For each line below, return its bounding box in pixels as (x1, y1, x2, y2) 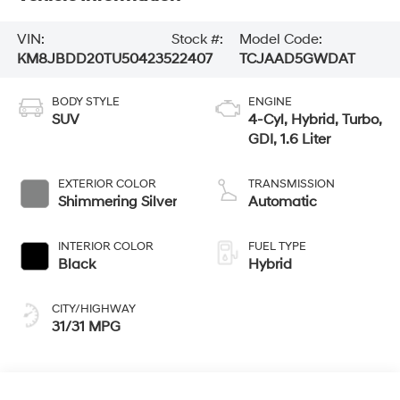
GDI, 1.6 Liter (248, 130, 330, 149)
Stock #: (171, 30, 223, 49)
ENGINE (248, 95, 292, 110)
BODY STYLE (51, 95, 120, 110)
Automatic (248, 193, 317, 212)
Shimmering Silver (57, 193, 177, 212)
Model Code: (239, 30, 323, 49)
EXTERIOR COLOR (57, 177, 156, 192)
